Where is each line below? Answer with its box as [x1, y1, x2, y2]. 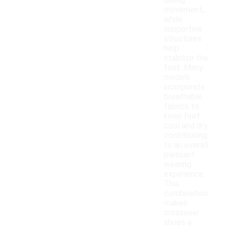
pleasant [164, 150, 195, 160]
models [164, 72, 190, 82]
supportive [164, 24, 202, 34]
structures [164, 34, 202, 44]
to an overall [164, 140, 208, 150]
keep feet [164, 111, 200, 121]
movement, [164, 5, 204, 15]
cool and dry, [164, 121, 209, 131]
